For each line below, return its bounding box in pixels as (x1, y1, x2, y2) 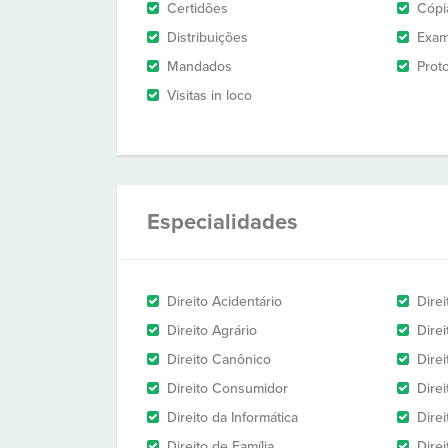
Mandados (167, 58, 232, 75)
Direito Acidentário (167, 293, 282, 310)
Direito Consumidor (167, 380, 288, 397)
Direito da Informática (167, 409, 298, 426)
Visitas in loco (167, 87, 252, 104)
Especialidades (147, 209, 298, 235)
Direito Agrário (167, 322, 257, 339)
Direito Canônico (167, 351, 271, 368)
